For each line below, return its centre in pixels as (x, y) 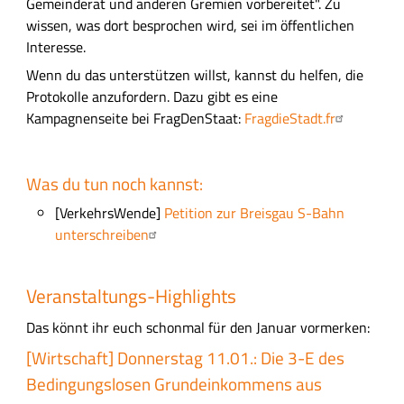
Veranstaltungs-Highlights (131, 296)
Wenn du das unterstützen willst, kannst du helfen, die (194, 75)
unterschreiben (101, 235)
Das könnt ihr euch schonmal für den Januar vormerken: (197, 327)
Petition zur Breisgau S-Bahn (254, 213)
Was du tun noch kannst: (114, 184)
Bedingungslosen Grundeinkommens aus (174, 385)
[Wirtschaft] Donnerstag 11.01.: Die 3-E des (185, 358)
